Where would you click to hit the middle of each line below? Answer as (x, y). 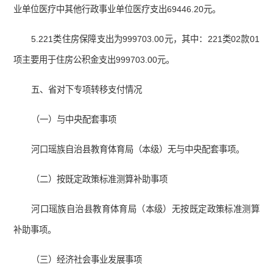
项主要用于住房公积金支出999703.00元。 (94, 60)
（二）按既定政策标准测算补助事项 (100, 179)
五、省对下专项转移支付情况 (87, 90)
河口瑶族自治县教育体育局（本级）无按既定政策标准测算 (145, 209)
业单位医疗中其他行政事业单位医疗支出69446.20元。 (117, 9)
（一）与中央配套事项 (74, 120)
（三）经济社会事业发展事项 (87, 260)
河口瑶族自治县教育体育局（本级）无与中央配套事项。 (138, 150)
